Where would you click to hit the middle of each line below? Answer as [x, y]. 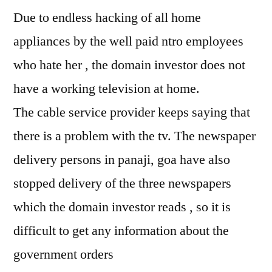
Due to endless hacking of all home [107, 18]
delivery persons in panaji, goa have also [122, 160]
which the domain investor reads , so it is [122, 207]
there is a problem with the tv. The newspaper [134, 136]
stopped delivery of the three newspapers [122, 183]
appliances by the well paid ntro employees [128, 41]
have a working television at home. [107, 89]
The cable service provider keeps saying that [132, 112]
